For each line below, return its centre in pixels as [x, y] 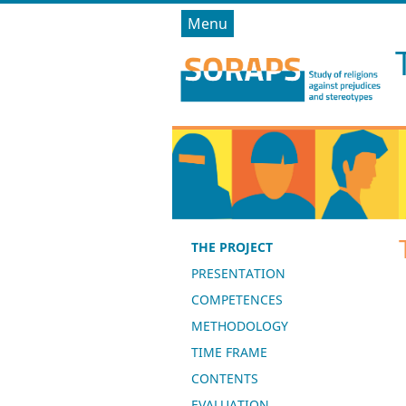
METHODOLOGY [239, 326]
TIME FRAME [229, 352]
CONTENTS [224, 378]
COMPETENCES [237, 300]
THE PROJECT [232, 247]
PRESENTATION [238, 273]
